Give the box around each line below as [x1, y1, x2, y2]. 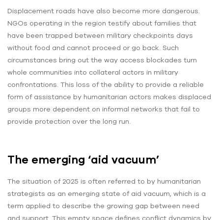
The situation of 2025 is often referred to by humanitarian [7, 177, 201, 186]
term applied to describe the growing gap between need [7, 202, 199, 210]
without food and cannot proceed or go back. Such [7, 43, 179, 52]
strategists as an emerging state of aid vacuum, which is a [7, 190, 206, 198]
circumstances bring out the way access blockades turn [7, 55, 197, 64]
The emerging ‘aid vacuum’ [7, 153, 159, 166]
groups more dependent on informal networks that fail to [7, 105, 200, 113]
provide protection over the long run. [7, 117, 131, 125]
